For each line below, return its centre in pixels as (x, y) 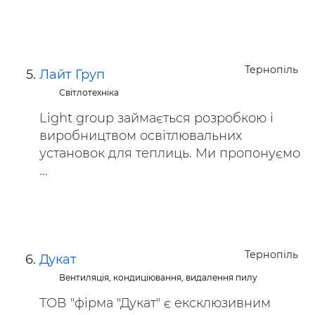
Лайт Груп (72, 75)
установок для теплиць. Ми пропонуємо (170, 153)
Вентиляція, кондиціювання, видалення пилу (159, 277)
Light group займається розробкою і (156, 118)
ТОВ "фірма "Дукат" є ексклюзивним (155, 303)
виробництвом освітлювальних (141, 136)
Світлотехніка (89, 92)
